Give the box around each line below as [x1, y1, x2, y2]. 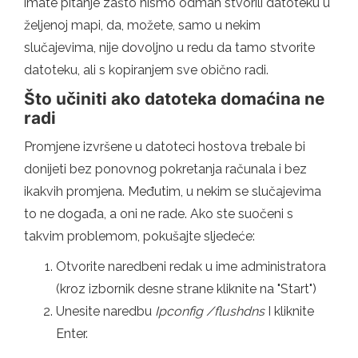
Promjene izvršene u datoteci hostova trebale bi [24, 138, 305, 154]
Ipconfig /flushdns [155, 303, 265, 319]
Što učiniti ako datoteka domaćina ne [24, 88, 324, 109]
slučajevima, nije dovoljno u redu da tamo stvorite [24, 39, 315, 55]
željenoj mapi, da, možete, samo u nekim [24, 17, 261, 33]
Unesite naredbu [56, 303, 155, 319]
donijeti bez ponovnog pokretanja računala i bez [24, 161, 307, 177]
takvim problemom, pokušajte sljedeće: [24, 228, 255, 244]
